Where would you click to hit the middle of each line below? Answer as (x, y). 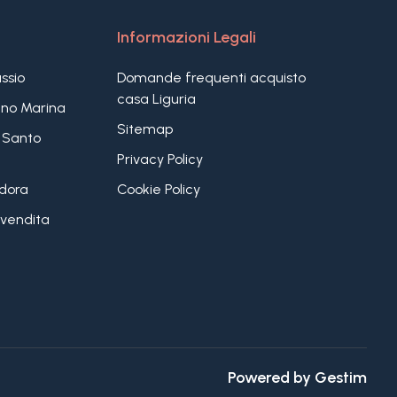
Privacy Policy (160, 159)
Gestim (341, 378)
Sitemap (144, 129)
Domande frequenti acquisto (211, 78)
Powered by (272, 378)
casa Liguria (156, 99)
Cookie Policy (158, 189)
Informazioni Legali (186, 37)
